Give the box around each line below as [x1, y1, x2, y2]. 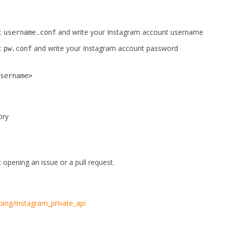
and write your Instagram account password [32, 43, 179, 53]
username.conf [4, 28, 56, 36]
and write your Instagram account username [56, 27, 204, 37]
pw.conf [4, 44, 32, 52]
